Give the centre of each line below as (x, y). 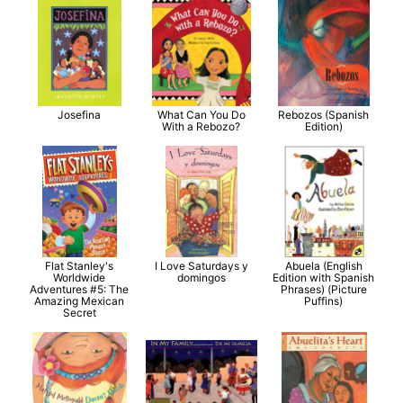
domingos (201, 277)
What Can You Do (201, 114)
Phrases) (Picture (323, 289)
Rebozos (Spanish (324, 114)
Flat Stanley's (80, 265)
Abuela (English (323, 265)
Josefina (80, 114)
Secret (79, 312)
